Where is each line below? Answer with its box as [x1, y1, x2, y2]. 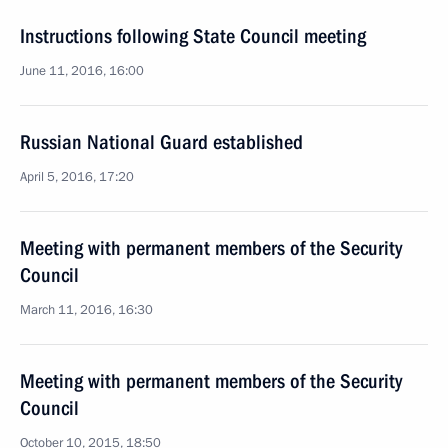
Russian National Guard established [20, 130, 303, 154]
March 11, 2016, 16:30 [20, 301, 153, 319]
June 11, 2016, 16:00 [20, 62, 144, 80]
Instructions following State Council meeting [20, 24, 366, 48]
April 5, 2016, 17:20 [20, 168, 134, 186]
